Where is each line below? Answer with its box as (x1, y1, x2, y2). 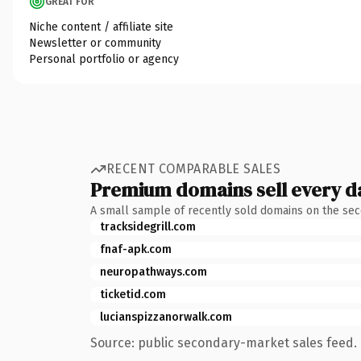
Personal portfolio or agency (29, 52, 179, 66)
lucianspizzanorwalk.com (100, 309, 232, 324)
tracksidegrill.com (100, 219, 196, 234)
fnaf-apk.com (100, 242, 172, 256)
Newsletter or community (29, 35, 161, 50)
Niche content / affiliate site (29, 19, 173, 34)
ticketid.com (100, 287, 166, 301)
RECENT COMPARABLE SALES (106, 161, 281, 176)
